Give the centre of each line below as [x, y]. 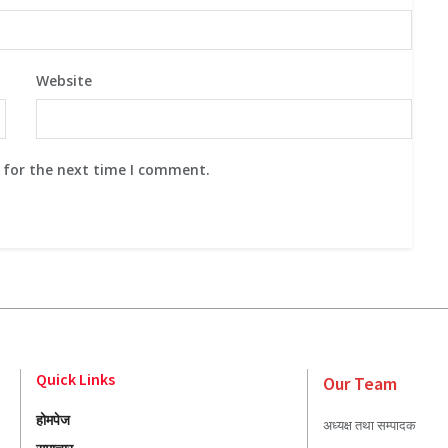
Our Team [359, 384]
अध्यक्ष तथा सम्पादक [369, 425]
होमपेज [52, 420]
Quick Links [75, 379]
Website [63, 81]
